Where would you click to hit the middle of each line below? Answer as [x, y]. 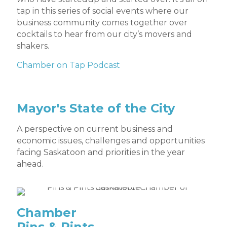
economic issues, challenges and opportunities [111, 141]
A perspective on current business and [95, 129]
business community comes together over [102, 23]
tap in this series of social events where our [103, 11]
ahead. [30, 164]
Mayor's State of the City [96, 108]
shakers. [33, 46]
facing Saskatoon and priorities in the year [101, 153]
